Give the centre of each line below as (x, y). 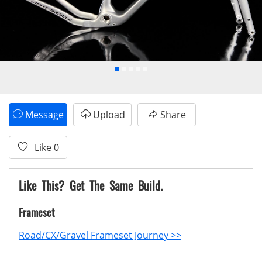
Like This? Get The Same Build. (91, 185)
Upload (109, 115)
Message (44, 115)
